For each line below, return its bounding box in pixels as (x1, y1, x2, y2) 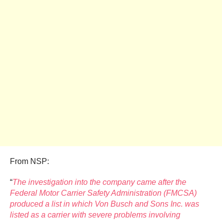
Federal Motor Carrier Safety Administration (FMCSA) (10, 188, 197, 197)
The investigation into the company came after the (12, 177, 186, 186)
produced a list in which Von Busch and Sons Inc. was (10, 199, 199, 208)
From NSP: (10, 157, 49, 166)
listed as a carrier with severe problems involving (10, 210, 180, 219)
